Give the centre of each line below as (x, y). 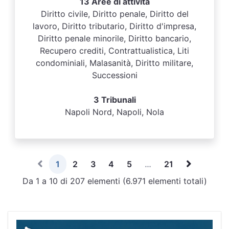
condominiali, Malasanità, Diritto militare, (114, 63)
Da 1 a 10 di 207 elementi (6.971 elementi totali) (114, 181)
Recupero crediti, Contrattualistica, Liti (114, 51)
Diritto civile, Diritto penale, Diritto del (114, 14)
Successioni (114, 75)
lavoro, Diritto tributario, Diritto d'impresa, (114, 26)
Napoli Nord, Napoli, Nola (114, 112)
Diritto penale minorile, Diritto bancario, (114, 38)
